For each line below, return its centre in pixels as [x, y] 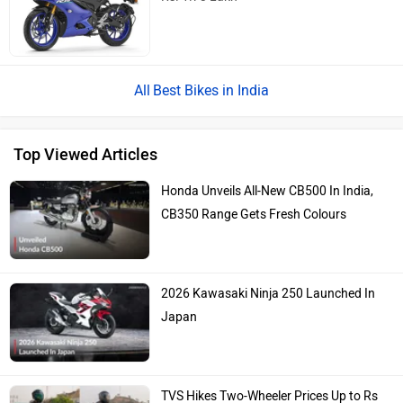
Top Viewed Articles [85, 154]
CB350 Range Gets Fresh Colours [254, 214]
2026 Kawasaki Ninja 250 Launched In [269, 293]
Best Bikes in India [211, 90]
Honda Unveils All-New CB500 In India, [268, 191]
